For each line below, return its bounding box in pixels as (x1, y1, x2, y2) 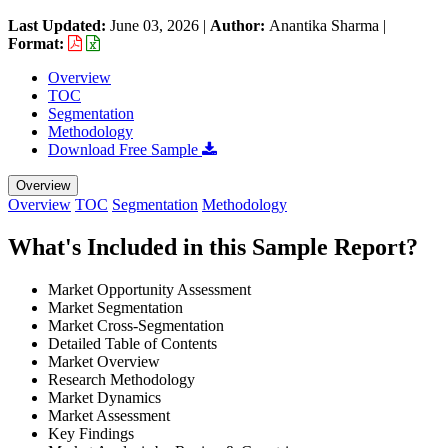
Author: (210, 16, 269, 34)
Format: (8, 34, 68, 52)
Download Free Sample (48, 140, 202, 158)
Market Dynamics (48, 388, 161, 406)
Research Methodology (48, 370, 195, 388)
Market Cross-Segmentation (48, 316, 224, 334)
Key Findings (48, 424, 134, 442)
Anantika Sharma (269, 16, 379, 34)
